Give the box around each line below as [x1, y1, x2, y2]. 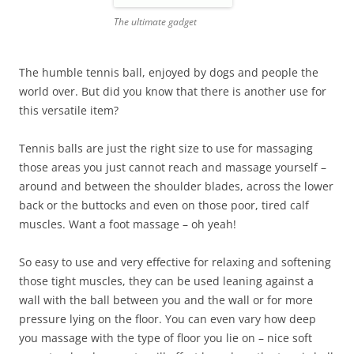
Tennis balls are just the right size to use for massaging [19, 141, 313, 156]
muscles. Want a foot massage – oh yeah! [19, 217, 236, 232]
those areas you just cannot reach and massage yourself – [19, 160, 326, 175]
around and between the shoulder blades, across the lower [19, 179, 333, 194]
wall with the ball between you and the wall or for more [19, 292, 313, 308]
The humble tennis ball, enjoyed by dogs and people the [19, 65, 318, 81]
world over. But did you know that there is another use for [19, 84, 326, 100]
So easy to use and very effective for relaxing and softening [19, 254, 331, 270]
